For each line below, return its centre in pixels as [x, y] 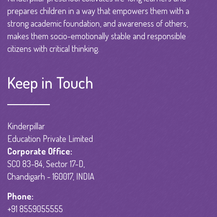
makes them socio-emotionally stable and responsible [97, 36]
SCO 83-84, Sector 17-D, [46, 163]
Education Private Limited [50, 138]
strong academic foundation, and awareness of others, [98, 23]
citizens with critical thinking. [53, 48]
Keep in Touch [50, 82]
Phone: [20, 196]
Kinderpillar [26, 126]
